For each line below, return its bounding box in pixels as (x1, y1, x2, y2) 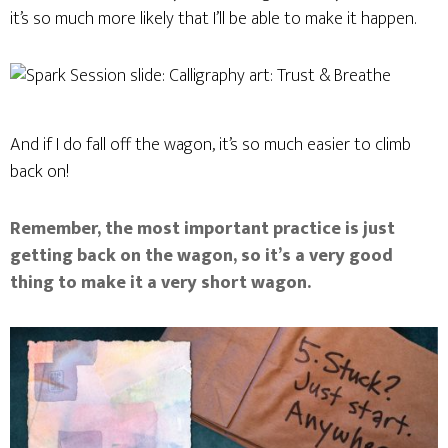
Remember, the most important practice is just (10, 214, 395, 244)
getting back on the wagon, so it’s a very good (10, 241, 393, 271)
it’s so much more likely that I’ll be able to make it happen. (10, 4, 416, 34)
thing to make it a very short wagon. (10, 268, 311, 298)
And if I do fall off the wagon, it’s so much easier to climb (10, 130, 411, 160)
